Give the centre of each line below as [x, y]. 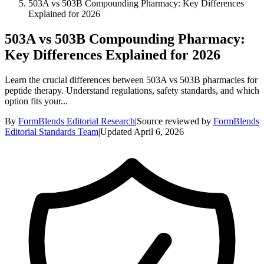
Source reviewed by [174, 121]
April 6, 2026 [159, 131]
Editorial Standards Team [52, 131]
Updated [116, 131]
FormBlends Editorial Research [77, 121]
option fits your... [36, 101]
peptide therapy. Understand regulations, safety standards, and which [132, 90]
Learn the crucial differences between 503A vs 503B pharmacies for [131, 80]
